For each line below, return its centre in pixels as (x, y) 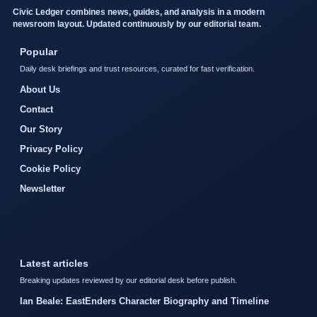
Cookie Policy (50, 169)
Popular (39, 52)
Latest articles (54, 264)
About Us (40, 90)
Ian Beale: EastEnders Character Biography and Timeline (144, 301)
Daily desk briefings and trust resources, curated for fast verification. (137, 69)
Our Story (41, 129)
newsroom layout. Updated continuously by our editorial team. (137, 24)
